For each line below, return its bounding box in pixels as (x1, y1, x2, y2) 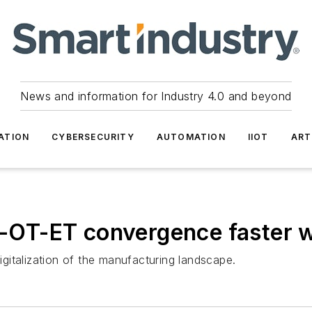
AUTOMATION (156, 132, 226, 142)
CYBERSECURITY (52, 132, 134, 142)
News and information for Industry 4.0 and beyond (20, 89, 292, 103)
